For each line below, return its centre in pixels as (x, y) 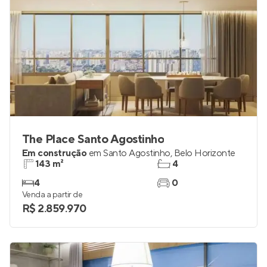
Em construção (55, 188)
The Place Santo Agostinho (93, 174)
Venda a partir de (52, 229)
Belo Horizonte (204, 188)
